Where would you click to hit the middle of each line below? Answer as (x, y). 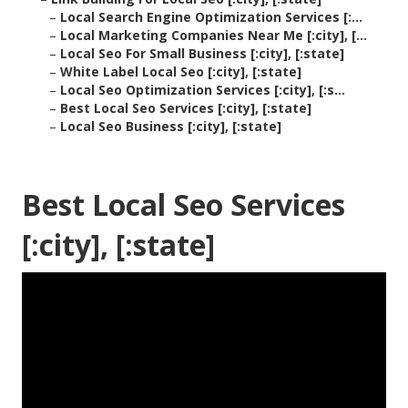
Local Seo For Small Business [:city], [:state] (202, 54)
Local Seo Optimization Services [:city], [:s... (203, 90)
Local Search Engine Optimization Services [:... (211, 17)
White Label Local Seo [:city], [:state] (181, 72)
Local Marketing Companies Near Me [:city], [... (214, 36)
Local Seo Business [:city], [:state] (171, 127)
